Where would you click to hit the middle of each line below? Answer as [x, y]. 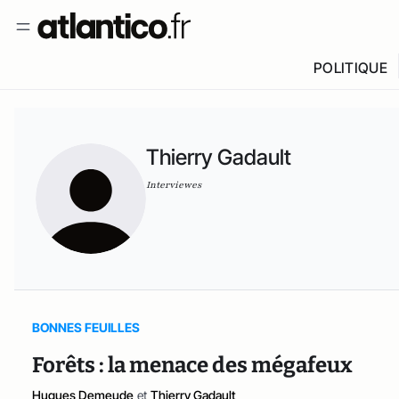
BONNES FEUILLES [86, 327]
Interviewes [174, 185]
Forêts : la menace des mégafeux [192, 365]
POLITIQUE [350, 68]
